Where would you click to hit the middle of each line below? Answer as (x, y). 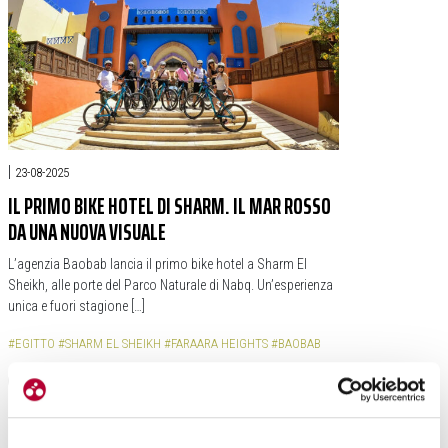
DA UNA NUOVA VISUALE (87, 232)
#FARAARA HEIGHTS (216, 343)
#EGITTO (31, 343)
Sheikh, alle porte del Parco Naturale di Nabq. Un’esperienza (170, 284)
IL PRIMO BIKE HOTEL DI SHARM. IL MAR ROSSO (169, 206)
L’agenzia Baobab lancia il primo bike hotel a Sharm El (157, 263)
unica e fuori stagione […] (76, 305)
